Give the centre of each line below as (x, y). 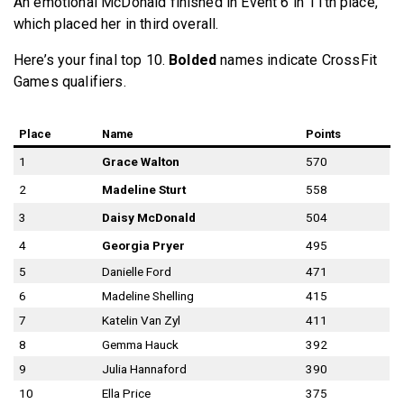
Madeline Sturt (144, 189)
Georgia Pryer (143, 245)
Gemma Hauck (140, 344)
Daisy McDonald (149, 217)
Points (323, 133)
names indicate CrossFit (297, 60)
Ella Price (126, 393)
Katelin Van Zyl (141, 320)
